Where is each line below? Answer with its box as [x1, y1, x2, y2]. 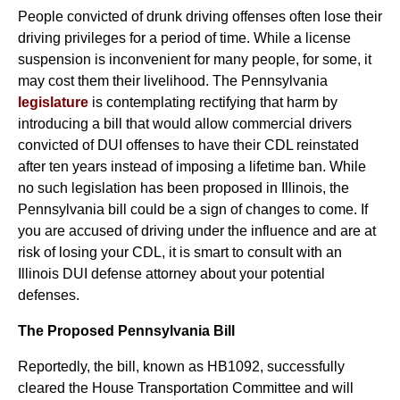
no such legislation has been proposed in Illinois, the [18, 180, 349, 196]
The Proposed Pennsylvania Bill [18, 323, 235, 338]
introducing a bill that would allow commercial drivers [18, 116, 352, 131]
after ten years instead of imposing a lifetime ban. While [18, 159, 366, 174]
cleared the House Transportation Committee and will [18, 380, 354, 396]
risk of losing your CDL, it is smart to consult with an [18, 245, 342, 260]
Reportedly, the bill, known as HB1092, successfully [18, 359, 345, 374]
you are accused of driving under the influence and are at [18, 223, 376, 238]
